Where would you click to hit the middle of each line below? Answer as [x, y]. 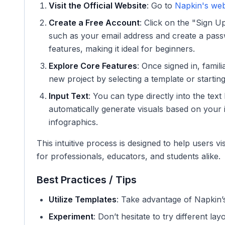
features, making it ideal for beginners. [122, 49]
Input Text [69, 96]
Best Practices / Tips [87, 180]
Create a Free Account [94, 23]
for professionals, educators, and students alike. [129, 156]
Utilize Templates [83, 199]
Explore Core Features [93, 66]
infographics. [73, 122]
